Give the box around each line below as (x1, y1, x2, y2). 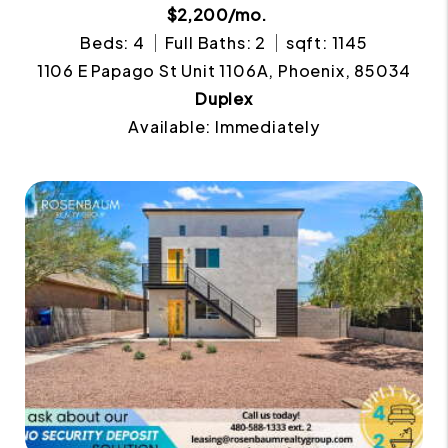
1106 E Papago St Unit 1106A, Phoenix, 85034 (36, 60, 412, 82)
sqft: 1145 (285, 32, 368, 54)
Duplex (195, 88, 253, 110)
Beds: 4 (80, 32, 145, 54)
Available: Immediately (128, 116, 320, 138)
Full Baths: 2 (164, 32, 266, 54)
